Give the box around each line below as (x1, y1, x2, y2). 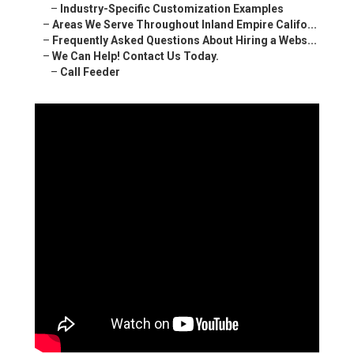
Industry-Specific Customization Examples (60, 2, 284, 16)
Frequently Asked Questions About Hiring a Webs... (52, 34, 317, 47)
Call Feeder (60, 66, 120, 79)
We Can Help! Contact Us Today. (52, 50, 219, 63)
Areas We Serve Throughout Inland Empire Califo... (52, 18, 317, 32)
